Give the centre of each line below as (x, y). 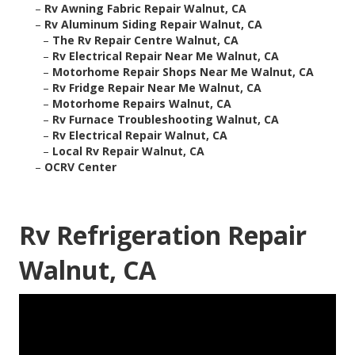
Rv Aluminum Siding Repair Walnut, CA (153, 25)
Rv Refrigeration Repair (163, 235)
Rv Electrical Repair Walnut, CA (140, 136)
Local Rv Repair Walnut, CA (128, 151)
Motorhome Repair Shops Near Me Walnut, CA (183, 72)
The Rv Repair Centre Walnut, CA (145, 40)
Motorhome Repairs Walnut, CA (142, 104)
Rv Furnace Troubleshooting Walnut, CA (166, 120)
